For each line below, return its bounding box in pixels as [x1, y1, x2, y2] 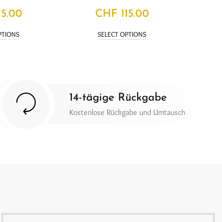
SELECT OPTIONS [98, 29, 146, 39]
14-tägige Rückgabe [69, 92, 167, 104]
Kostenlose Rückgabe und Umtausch [69, 108, 185, 117]
